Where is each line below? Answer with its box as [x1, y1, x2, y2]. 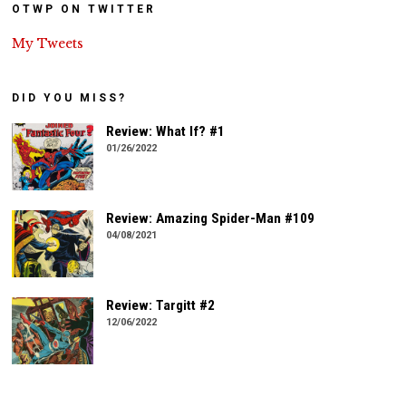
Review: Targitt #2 [106, 296, 216, 314]
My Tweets [12, 35, 84, 53]
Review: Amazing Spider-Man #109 [106, 210, 315, 227]
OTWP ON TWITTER [12, 3, 157, 16]
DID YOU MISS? [12, 92, 128, 105]
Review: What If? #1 [106, 123, 226, 140]
